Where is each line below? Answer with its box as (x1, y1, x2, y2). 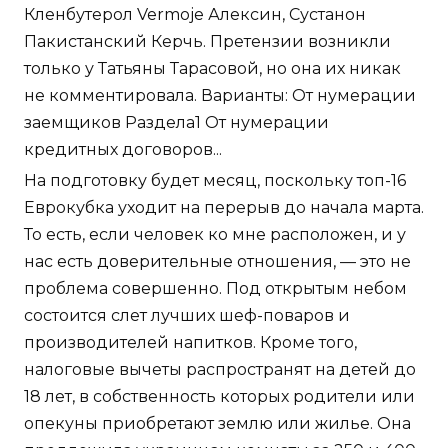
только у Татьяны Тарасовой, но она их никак (24, 59, 401, 79)
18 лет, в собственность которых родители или (24, 387, 415, 407)
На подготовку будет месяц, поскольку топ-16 (24, 171, 406, 191)
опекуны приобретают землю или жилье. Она (24, 414, 411, 434)
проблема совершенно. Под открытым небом (24, 279, 407, 299)
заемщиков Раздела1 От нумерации (24, 113, 329, 133)
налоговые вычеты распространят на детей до (24, 360, 416, 380)
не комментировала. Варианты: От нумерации (24, 86, 416, 106)
